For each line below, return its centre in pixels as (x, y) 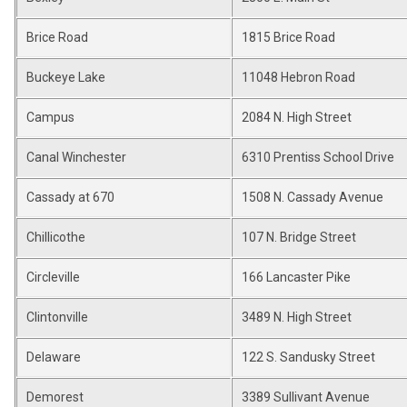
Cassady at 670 (70, 197)
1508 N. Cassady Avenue (313, 197)
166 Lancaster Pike (296, 277)
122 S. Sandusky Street (308, 357)
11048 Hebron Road (298, 77)
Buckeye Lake (66, 77)
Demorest (55, 397)
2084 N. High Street (297, 117)
